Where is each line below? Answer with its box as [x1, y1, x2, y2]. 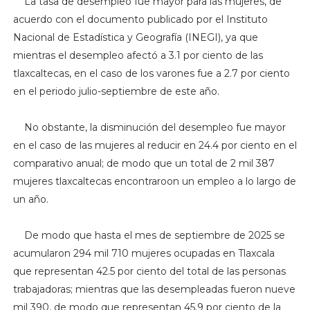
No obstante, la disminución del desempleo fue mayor [12, 121, 286, 134]
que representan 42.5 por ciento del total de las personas [12, 265, 286, 278]
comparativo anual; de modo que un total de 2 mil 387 [12, 157, 275, 170]
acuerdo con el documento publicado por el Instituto [12, 13, 268, 26]
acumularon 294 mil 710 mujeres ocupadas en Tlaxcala [12, 247, 277, 260]
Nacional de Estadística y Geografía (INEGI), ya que [12, 31, 258, 44]
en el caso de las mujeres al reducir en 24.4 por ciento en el [12, 139, 297, 152]
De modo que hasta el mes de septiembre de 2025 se [12, 229, 285, 242]
